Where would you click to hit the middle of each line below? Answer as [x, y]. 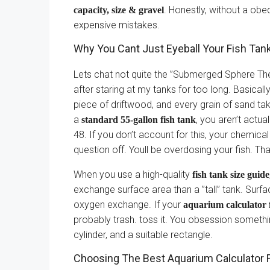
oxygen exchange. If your [128, 205]
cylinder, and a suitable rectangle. [143, 235]
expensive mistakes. [117, 25]
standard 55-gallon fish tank [139, 120]
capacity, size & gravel [119, 10]
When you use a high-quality [133, 174]
